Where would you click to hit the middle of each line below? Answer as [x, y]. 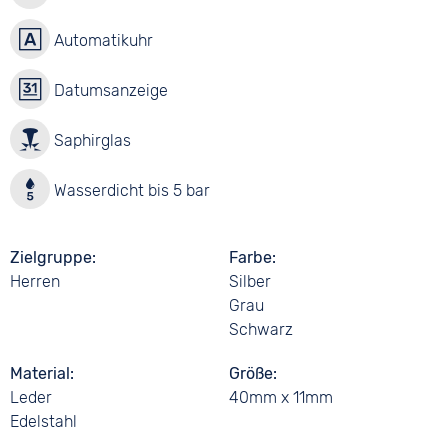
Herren [35, 281]
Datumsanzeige [109, 90]
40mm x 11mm [281, 397]
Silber [250, 281]
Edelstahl [44, 421]
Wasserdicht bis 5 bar [130, 190]
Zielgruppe [51, 257]
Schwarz [261, 329]
